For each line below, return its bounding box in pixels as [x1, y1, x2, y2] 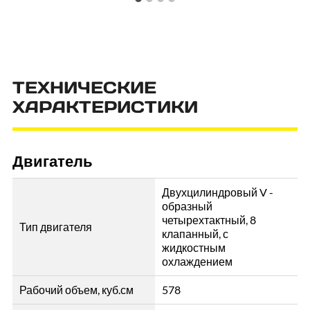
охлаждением [162, 255, 232, 268]
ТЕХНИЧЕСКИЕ [12, 77, 156, 99]
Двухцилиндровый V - [162, 185, 273, 199]
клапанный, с [162, 227, 228, 241]
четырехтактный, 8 [162, 213, 256, 227]
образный [162, 199, 212, 213]
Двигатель [12, 152, 93, 171]
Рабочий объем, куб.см [19, 283, 134, 297]
